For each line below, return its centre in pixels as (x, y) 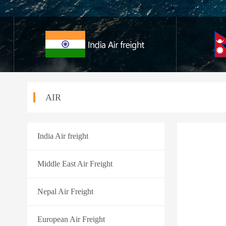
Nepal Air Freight (65, 192)
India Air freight (63, 136)
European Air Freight (71, 219)
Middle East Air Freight (75, 164)
